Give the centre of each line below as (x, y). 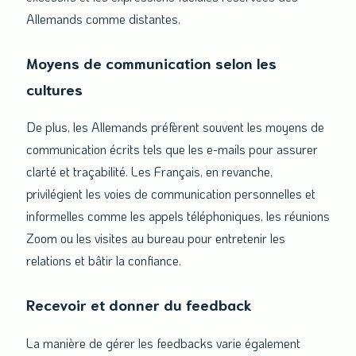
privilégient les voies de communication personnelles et (171, 194)
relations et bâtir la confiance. (104, 261)
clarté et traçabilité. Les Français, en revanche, (149, 172)
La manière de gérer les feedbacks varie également (163, 343)
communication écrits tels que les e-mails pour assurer (172, 149)
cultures (54, 88)
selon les (246, 62)
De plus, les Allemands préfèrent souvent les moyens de (175, 127)
